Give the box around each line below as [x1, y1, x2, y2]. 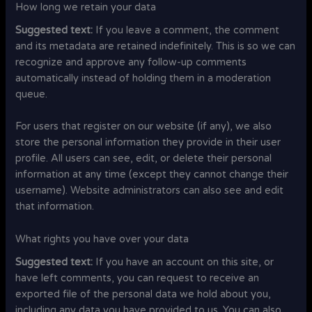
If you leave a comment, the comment [95, 24, 280, 37]
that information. [15, 201, 95, 213]
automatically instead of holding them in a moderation [15, 72, 272, 85]
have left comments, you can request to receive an [15, 272, 260, 284]
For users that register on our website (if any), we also [15, 120, 272, 133]
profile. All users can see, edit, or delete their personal [15, 153, 272, 165]
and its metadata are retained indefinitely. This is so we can [15, 40, 296, 53]
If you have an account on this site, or [95, 256, 274, 268]
